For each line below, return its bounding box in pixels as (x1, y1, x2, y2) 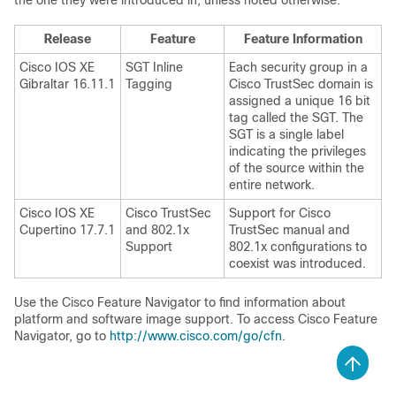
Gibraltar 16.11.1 (19, 77, 115, 91)
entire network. (229, 178, 315, 192)
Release (44, 32, 91, 46)
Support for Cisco (229, 206, 331, 220)
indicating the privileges (229, 144, 366, 158)
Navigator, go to (14, 329, 110, 343)
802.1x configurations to (229, 240, 367, 254)
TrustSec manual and (229, 223, 350, 237)
